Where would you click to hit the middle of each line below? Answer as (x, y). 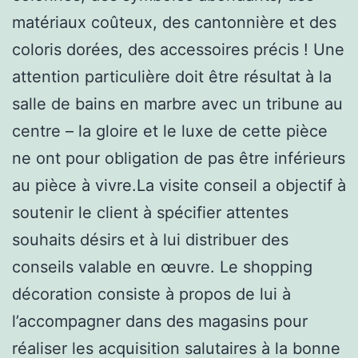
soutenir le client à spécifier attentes (150, 212)
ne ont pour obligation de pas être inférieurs (179, 158)
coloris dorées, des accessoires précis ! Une (178, 49)
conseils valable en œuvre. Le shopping (162, 267)
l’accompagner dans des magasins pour (160, 321)
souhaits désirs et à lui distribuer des (150, 239)
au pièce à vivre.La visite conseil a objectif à (179, 185)
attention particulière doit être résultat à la (172, 76)
